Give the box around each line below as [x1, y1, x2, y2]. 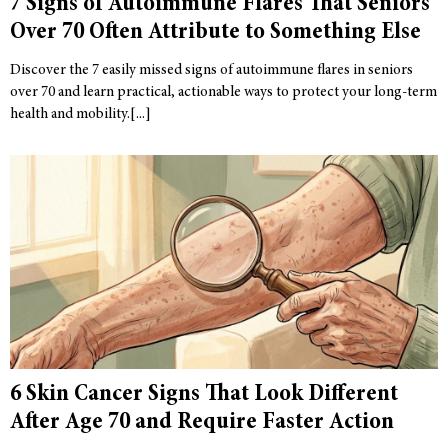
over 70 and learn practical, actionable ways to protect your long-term [10, 85, 437, 101]
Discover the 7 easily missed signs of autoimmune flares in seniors [10, 63, 413, 79]
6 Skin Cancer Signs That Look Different [10, 383, 398, 408]
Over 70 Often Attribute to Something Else [10, 21, 421, 46]
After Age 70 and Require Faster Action [10, 411, 394, 436]
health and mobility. [10, 107, 130, 123]
